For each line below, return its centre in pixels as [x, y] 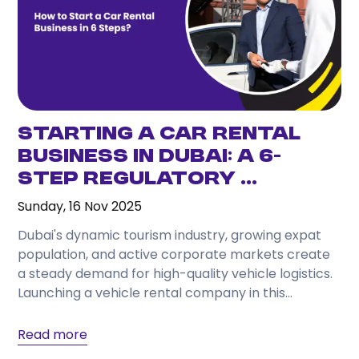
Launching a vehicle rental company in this [152, 292]
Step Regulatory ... [138, 179]
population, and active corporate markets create [174, 254]
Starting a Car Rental [159, 134]
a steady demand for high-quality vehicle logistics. [175, 273]
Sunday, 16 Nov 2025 [80, 206]
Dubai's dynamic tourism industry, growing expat [170, 235]
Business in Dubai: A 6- [150, 157]
